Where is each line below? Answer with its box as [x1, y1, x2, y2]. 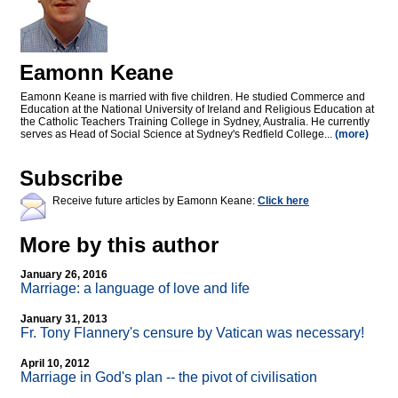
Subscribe [20, 166, 123, 191]
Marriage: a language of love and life [20, 281, 250, 297]
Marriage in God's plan [20, 370, 166, 386]
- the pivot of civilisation [171, 370, 317, 386]
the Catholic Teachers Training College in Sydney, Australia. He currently [20, 115, 370, 129]
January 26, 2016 [20, 268, 107, 282]
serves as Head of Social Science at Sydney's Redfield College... [20, 128, 335, 141]
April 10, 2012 [20, 357, 90, 370]
